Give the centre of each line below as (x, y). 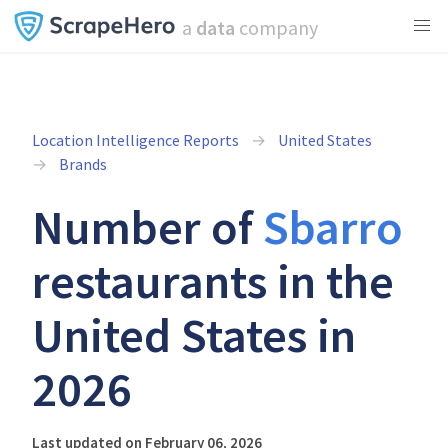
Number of (147, 227)
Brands (83, 164)
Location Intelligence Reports (135, 140)
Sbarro (333, 227)
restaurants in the (213, 281)
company (276, 27)
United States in (194, 335)
